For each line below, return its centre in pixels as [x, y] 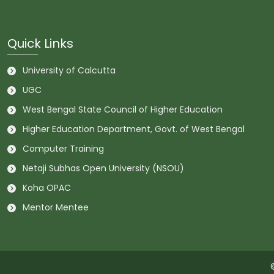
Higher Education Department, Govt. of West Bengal [134, 129]
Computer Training [63, 148]
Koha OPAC [47, 187]
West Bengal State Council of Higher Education [123, 109]
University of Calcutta [69, 70]
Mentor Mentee [56, 207]
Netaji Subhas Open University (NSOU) [103, 168]
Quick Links [40, 43]
